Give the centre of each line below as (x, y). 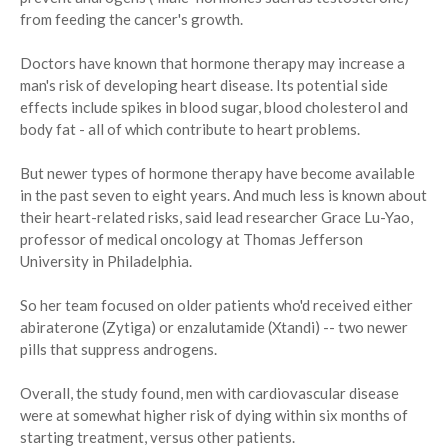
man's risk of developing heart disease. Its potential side (204, 85)
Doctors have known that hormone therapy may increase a (212, 63)
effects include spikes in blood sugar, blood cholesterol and (214, 107)
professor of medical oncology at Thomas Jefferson (191, 239)
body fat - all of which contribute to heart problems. (190, 129)
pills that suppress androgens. (118, 349)
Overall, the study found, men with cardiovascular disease (209, 393)
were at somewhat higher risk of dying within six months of (214, 415)
